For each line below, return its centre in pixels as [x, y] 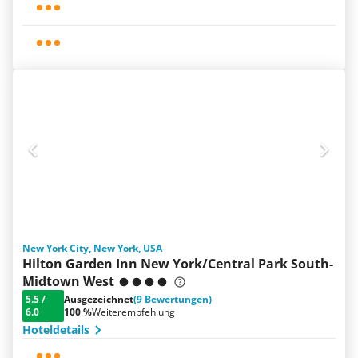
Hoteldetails [56, 330]
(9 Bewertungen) [173, 299]
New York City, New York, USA [92, 248]
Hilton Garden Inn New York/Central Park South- [178, 264]
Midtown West [68, 281]
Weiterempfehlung [133, 312]
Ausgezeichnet [99, 299]
